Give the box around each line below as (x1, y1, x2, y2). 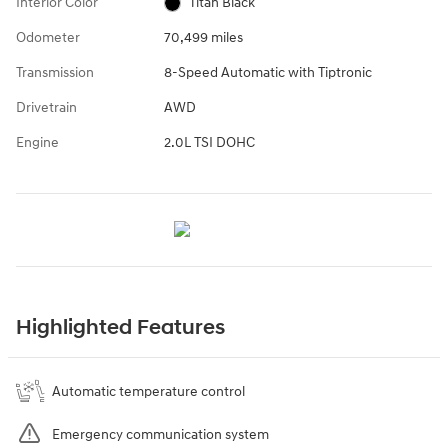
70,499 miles (163, 28, 243, 46)
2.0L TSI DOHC (163, 133, 255, 151)
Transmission (16, 63, 94, 81)
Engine (16, 133, 59, 151)
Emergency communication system (52, 425, 269, 443)
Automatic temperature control (52, 382, 245, 400)
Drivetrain (16, 98, 77, 116)
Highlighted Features (16, 314, 225, 341)
